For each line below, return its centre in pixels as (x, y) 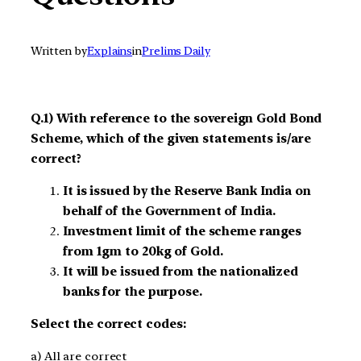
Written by (59, 51)
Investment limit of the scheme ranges (183, 232)
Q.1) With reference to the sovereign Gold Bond (176, 119)
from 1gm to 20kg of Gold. (143, 252)
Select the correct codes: (108, 324)
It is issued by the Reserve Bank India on (187, 191)
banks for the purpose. (133, 292)
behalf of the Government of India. (169, 212)
